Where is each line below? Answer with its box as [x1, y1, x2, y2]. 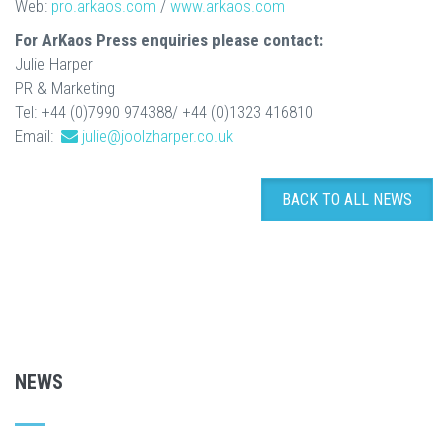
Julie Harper [15, 53, 93, 74]
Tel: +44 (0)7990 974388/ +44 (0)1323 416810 [15, 101, 313, 122]
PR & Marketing [15, 77, 115, 98]
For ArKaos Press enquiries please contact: [15, 29, 323, 50]
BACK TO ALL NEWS [282, 189, 412, 209]
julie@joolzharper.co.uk [82, 125, 233, 146]
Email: [15, 125, 57, 146]
